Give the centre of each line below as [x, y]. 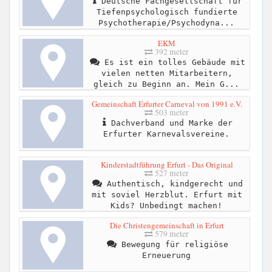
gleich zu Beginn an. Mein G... [166, 84]
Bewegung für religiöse [172, 244]
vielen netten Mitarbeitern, [167, 73]
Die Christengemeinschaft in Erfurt [167, 225]
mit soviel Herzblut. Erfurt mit [167, 194]
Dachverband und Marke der [169, 123]
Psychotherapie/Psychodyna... [166, 23]
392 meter [171, 51]
